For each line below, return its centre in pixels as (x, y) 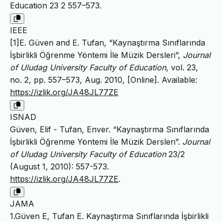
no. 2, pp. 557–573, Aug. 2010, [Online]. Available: (104, 80)
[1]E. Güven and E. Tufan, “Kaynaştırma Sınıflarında (108, 43)
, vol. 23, (182, 68)
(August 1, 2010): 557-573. (59, 167)
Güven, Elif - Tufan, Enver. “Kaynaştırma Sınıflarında (110, 130)
